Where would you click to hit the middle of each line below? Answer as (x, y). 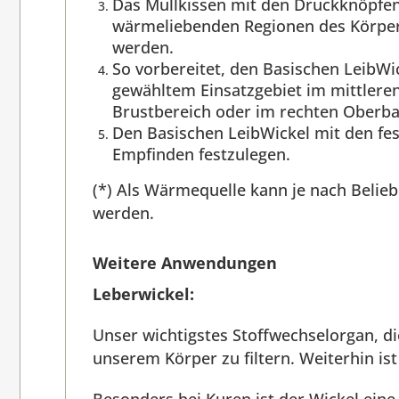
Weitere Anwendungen (185, 263)
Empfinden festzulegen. (201, 155)
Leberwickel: (143, 294)
